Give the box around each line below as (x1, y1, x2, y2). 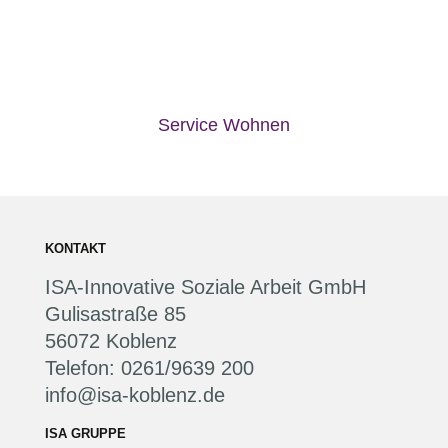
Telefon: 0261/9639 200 (45, 357, 254, 380)
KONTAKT (45, 241, 106, 257)
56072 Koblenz (45, 330, 177, 353)
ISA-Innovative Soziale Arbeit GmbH (45, 276, 366, 299)
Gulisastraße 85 (45, 303, 186, 326)
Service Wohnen (158, 115, 290, 136)
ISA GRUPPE (45, 426, 126, 442)
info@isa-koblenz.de (45, 384, 225, 407)
